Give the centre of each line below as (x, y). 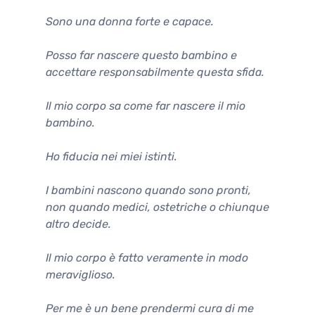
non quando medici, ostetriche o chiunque (157, 207)
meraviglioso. (81, 274)
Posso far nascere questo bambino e (141, 55)
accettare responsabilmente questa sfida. (155, 72)
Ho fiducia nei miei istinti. (111, 156)
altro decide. (78, 224)
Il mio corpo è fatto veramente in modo (147, 257)
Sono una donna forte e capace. (130, 21)
